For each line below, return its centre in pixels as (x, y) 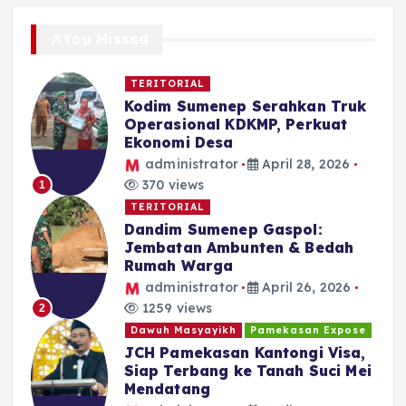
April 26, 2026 (305, 288)
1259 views (175, 309)
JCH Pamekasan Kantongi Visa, (245, 352)
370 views (171, 185)
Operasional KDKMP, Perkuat (236, 124)
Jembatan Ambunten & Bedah (239, 247)
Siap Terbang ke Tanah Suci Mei (247, 370)
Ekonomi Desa (179, 142)
